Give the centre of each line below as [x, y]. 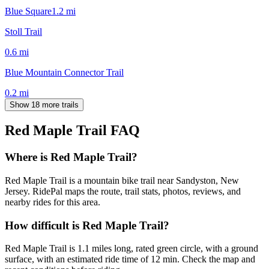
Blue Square [28, 11]
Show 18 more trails [44, 104]
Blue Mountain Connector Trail [64, 72]
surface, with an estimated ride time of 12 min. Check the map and [130, 259]
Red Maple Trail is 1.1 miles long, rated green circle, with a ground [131, 249]
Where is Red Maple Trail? [71, 157]
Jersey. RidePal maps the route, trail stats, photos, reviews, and [123, 192]
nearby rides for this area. [53, 202]
